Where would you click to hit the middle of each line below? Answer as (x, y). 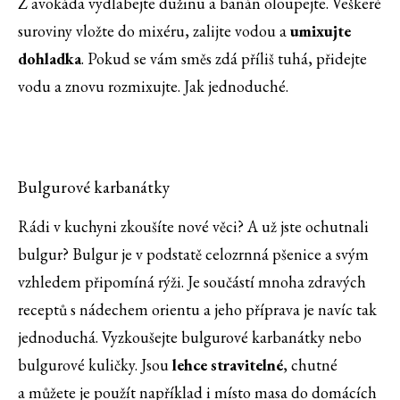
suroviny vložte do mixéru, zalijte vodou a (154, 31)
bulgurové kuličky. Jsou (95, 365)
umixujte (321, 31)
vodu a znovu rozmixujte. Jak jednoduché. (153, 87)
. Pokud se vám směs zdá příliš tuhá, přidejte (224, 59)
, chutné (310, 365)
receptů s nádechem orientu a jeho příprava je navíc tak (197, 310)
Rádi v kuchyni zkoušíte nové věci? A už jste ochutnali (193, 227)
